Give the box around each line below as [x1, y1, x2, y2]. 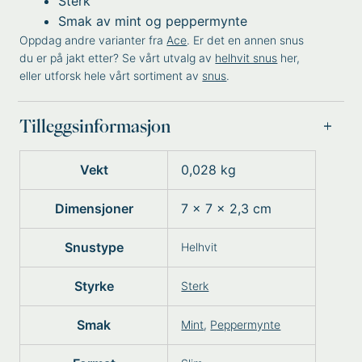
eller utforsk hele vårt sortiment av [19, 69, 203, 82]
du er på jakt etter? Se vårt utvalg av [19, 51, 216, 65]
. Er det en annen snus [187, 33, 305, 47]
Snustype [64, 239, 124, 255]
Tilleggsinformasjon [19, 118, 171, 134]
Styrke [74, 278, 114, 294]
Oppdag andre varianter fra [19, 33, 167, 47]
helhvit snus [215, 51, 278, 65]
